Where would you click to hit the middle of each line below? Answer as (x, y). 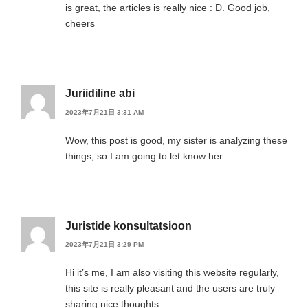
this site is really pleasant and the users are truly (170, 288)
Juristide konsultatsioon (129, 225)
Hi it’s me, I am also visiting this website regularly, (172, 272)
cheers (80, 24)
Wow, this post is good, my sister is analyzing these (176, 140)
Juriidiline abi (100, 93)
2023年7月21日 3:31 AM (104, 112)
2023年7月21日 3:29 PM (104, 244)
